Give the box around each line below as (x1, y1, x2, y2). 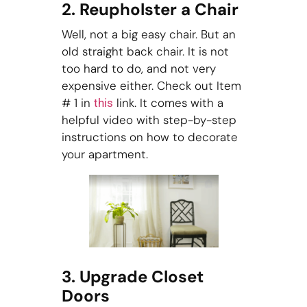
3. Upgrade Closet (61, 265, 204, 287)
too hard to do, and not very (61, 60, 216, 76)
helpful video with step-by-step (61, 112, 236, 127)
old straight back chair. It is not (61, 43, 229, 59)
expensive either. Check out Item (61, 77, 241, 93)
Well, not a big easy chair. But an (61, 26, 236, 42)
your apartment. (61, 146, 148, 162)
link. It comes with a (112, 95, 223, 110)
